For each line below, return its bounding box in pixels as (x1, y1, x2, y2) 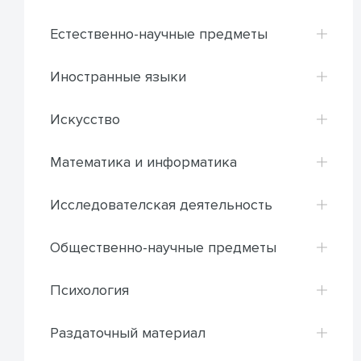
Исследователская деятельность (50, 195, 272, 214)
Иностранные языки (50, 67, 186, 85)
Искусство (50, 110, 120, 128)
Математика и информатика (50, 152, 237, 171)
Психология (50, 280, 129, 299)
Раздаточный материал (50, 323, 205, 342)
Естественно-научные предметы (50, 24, 268, 43)
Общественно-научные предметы (50, 238, 276, 256)
